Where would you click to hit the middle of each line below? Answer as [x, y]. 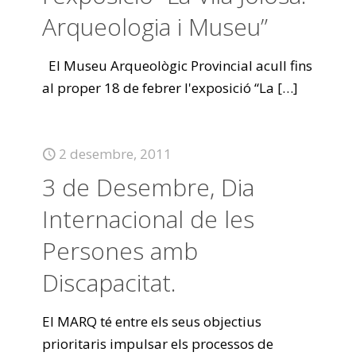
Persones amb [120, 251]
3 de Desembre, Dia [148, 187]
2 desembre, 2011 [115, 154]
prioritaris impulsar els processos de [158, 344]
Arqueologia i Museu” [155, 27]
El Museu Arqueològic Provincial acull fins [177, 66]
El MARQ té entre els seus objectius [152, 321]
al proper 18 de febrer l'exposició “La [158, 88]
